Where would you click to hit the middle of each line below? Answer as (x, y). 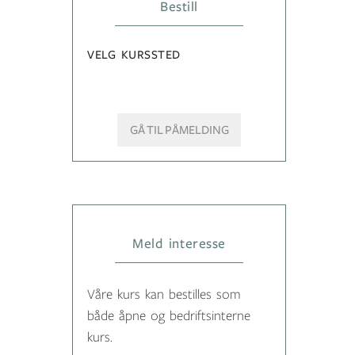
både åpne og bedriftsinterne (169, 316)
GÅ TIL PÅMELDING (179, 130)
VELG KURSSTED (134, 54)
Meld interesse (179, 244)
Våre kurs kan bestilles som (164, 294)
